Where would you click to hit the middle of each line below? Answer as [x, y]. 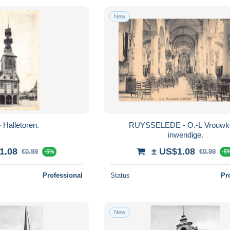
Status [120, 175]
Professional [63, 175]
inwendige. [185, 135]
